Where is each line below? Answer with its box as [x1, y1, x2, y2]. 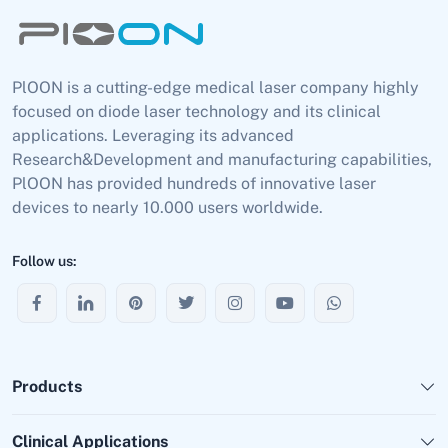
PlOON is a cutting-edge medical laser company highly [12, 77, 419, 97]
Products [12, 377, 82, 397]
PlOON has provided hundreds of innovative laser [12, 173, 376, 193]
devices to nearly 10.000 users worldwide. [12, 197, 323, 217]
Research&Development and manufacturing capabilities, [12, 149, 432, 169]
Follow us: [12, 252, 77, 269]
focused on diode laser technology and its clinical [12, 101, 381, 121]
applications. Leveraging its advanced [12, 125, 294, 145]
